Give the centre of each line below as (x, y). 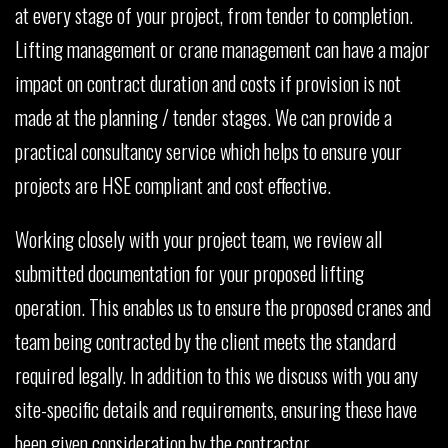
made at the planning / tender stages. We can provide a (203, 116)
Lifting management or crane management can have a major (222, 48)
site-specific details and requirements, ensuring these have (216, 408)
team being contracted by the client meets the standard (205, 340)
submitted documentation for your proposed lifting (189, 272)
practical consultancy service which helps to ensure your (208, 150)
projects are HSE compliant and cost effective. (173, 184)
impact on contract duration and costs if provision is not (208, 82)
